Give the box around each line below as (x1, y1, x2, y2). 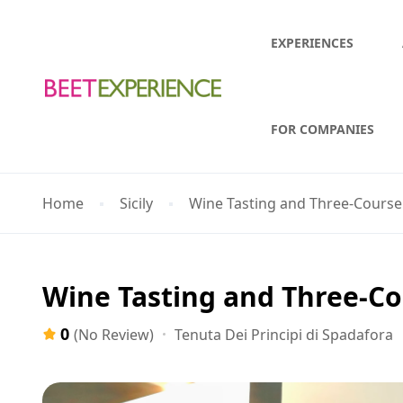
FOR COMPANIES (271, 121, 375, 138)
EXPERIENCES (271, 34, 354, 51)
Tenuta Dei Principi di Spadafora (175, 324, 393, 345)
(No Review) (74, 325, 154, 345)
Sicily (120, 193, 153, 213)
